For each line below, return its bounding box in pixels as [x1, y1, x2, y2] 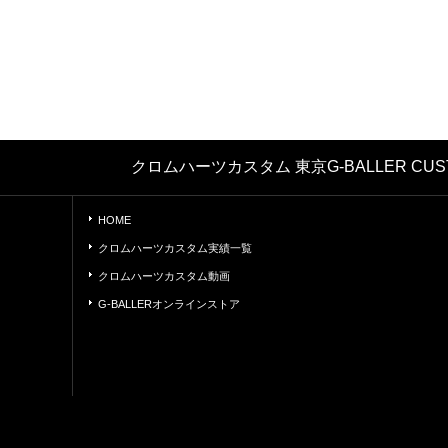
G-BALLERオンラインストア [98, 297, 240, 310]
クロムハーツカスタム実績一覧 [98, 241, 252, 254]
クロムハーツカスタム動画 [98, 269, 230, 282]
